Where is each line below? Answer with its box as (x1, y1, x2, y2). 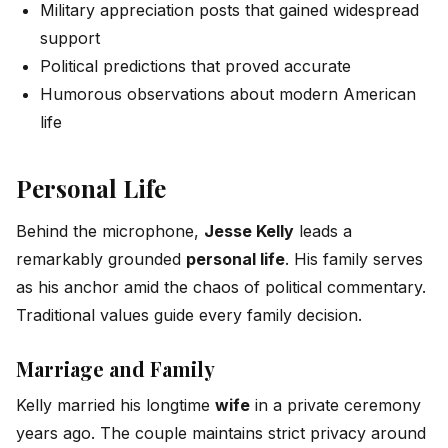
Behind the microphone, (16, 220, 204, 241)
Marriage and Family (16, 354, 215, 382)
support (40, 27, 100, 48)
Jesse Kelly (204, 220, 294, 241)
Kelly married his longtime (16, 394, 215, 415)
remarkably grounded (16, 248, 186, 269)
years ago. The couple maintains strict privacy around (16, 422, 426, 443)
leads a (294, 220, 352, 241)
